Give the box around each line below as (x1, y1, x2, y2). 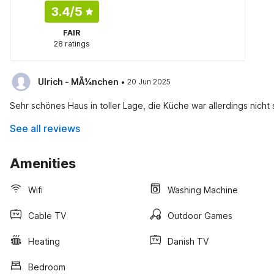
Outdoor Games (168, 210, 232, 221)
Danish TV (168, 235, 209, 246)
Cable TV (28, 210, 66, 221)
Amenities (10, 155, 76, 171)
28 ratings (53, 39, 90, 48)
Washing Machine (168, 184, 238, 195)
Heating (28, 235, 60, 246)
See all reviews (10, 122, 80, 135)
